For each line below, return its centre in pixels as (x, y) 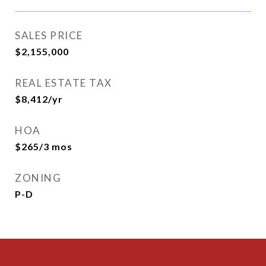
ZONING (38, 178)
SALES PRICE (49, 36)
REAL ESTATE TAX (64, 83)
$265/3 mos (44, 147)
